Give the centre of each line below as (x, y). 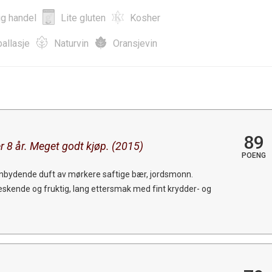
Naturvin (71, 43)
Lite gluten (83, 18)
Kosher (145, 18)
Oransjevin (135, 43)
